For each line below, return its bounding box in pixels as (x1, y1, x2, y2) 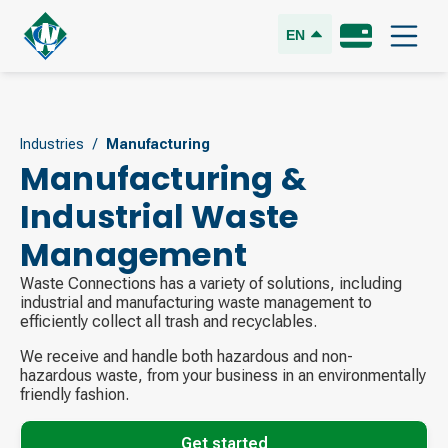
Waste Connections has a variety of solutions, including (20, 274, 402, 293)
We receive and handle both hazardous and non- (20, 347, 353, 366)
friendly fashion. (20, 385, 129, 404)
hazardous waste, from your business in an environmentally (20, 366, 426, 385)
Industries (20, 136, 84, 152)
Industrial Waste (20, 194, 299, 239)
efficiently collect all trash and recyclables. (20, 312, 317, 331)
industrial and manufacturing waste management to (20, 293, 372, 312)
